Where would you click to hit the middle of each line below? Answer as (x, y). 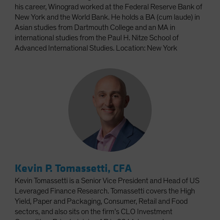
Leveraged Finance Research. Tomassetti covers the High (105, 191)
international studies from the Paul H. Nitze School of (97, 38)
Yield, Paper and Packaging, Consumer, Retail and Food (101, 202)
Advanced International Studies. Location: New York (96, 48)
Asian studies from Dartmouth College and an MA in (95, 28)
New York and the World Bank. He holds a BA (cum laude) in (107, 17)
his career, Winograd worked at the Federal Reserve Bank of (109, 7)
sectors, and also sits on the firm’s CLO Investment (94, 212)
